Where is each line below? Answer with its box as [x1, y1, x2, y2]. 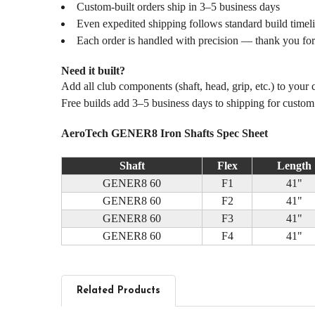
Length [276, 159, 311, 172]
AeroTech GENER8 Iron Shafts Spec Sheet [60, 127, 268, 139]
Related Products [76, 285, 160, 296]
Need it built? [60, 64, 125, 77]
